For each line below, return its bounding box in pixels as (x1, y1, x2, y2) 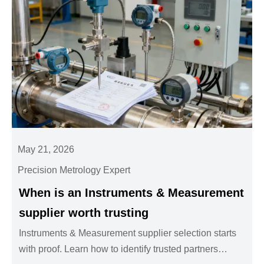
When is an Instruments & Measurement (19, 186, 245, 200)
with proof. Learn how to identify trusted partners (19, 244, 219, 255)
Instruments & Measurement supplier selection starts (19, 228, 237, 239)
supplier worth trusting (19, 206, 149, 220)
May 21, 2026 (18, 144, 75, 155)
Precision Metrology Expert (18, 165, 131, 176)
